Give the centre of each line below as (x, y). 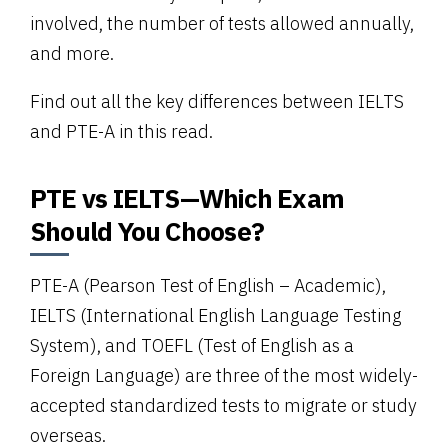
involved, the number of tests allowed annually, (222, 23)
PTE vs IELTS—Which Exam (187, 197)
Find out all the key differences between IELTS (217, 101)
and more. (72, 53)
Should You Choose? (147, 230)
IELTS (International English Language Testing (215, 315)
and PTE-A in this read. (121, 131)
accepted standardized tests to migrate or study (223, 405)
